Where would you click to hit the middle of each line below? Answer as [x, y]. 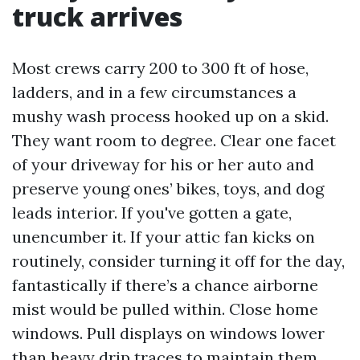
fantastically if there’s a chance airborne [165, 285]
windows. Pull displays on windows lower [168, 333]
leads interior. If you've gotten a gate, [152, 213]
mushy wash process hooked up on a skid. [170, 116]
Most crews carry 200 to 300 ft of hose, [160, 68]
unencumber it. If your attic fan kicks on [164, 237]
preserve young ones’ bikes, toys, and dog [168, 188]
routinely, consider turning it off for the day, [178, 261]
